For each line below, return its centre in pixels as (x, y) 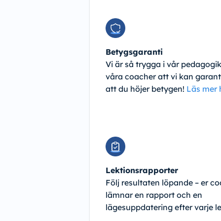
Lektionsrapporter (142, 170)
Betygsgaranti (134, 52)
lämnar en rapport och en (154, 195)
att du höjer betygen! (146, 89)
